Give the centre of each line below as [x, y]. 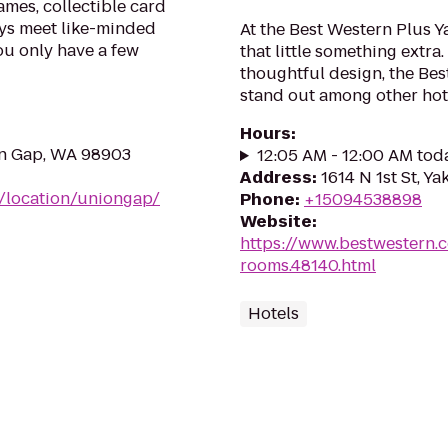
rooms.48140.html [308, 265]
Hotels [273, 313]
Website [276, 221]
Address [276, 177]
